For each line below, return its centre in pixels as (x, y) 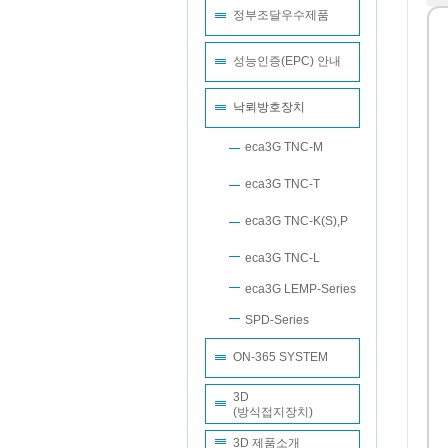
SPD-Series (276, 320)
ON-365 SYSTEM (280, 357)
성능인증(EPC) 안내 (286, 61)
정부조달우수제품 (280, 15)
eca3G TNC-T (282, 184)
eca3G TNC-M (283, 147)
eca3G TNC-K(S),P (296, 221)
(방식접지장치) (272, 412)
